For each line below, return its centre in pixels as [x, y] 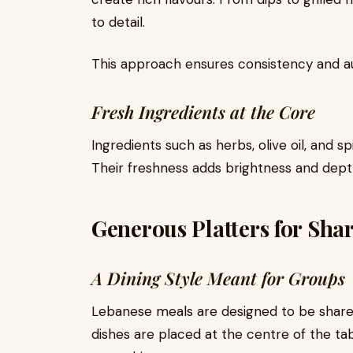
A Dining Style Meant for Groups [218, 279]
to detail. [118, 22]
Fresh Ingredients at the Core [203, 112]
